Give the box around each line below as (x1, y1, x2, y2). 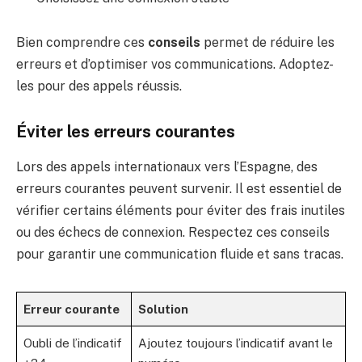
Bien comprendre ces (16, 35, 148, 51)
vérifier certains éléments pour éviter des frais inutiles (16, 203, 345, 219)
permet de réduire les (200, 35, 335, 51)
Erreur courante (23, 302, 120, 317)
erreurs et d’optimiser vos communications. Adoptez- (16, 57, 334, 73)
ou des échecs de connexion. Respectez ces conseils (16, 225, 330, 241)
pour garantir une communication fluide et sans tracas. (16, 246, 343, 263)
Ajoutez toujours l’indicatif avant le (138, 336, 333, 351)
